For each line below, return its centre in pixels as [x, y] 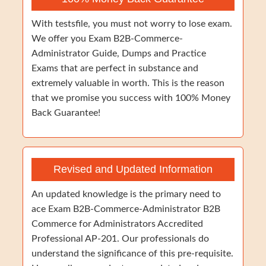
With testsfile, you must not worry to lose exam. [132, 24]
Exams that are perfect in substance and [115, 68]
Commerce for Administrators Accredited [117, 224]
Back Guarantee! [66, 113]
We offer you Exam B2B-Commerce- [107, 39]
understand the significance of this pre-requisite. [132, 254]
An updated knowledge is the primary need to [126, 194]
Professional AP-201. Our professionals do [120, 239]
